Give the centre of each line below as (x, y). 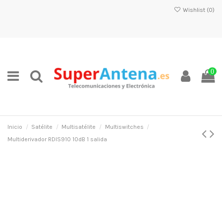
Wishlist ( (195, 10)
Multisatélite (79, 127)
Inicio (15, 127)
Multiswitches (124, 127)
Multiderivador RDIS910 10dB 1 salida (57, 139)
